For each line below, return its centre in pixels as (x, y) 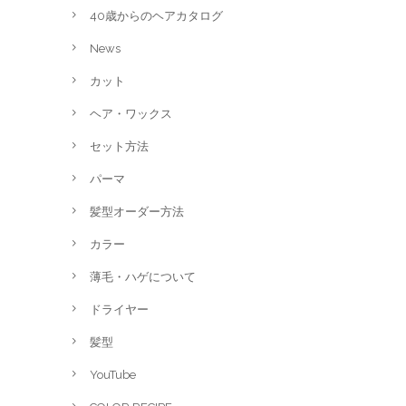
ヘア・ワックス (131, 113)
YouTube (113, 374)
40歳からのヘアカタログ (156, 15)
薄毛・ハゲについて (143, 276)
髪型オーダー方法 (137, 211)
